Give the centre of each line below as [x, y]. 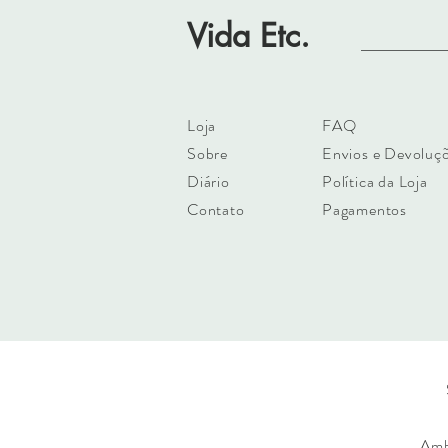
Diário [208, 181]
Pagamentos [364, 209]
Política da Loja [375, 181]
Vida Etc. [248, 35]
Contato [216, 209]
